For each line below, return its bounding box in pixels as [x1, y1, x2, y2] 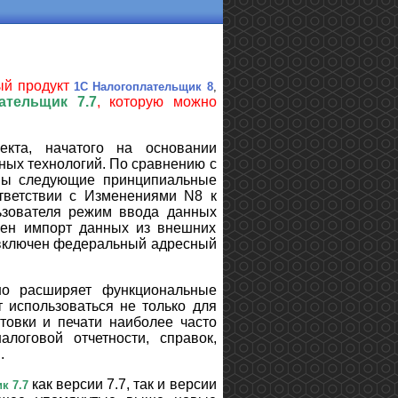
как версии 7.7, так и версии [32, 376, 217, 392]
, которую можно [96, 93, 217, 109]
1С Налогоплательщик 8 [73, 79, 213, 93]
